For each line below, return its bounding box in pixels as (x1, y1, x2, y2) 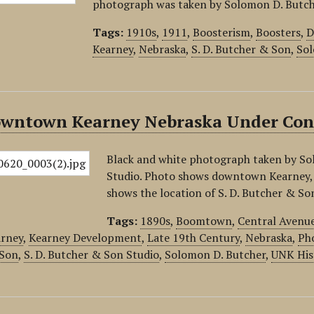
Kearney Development (29, 230, 142, 245)
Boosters (256, 25, 301, 40)
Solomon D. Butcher (165, 247, 266, 262)
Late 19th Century (147, 230, 240, 245)
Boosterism (193, 25, 251, 40)
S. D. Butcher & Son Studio (24, 247, 160, 262)
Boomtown (176, 213, 233, 228)
